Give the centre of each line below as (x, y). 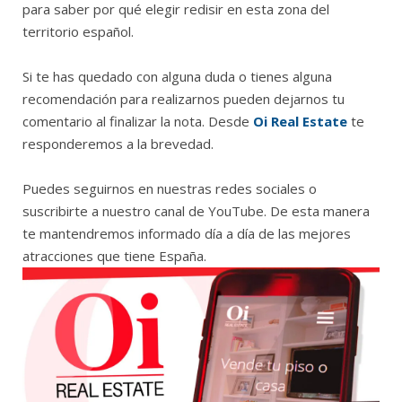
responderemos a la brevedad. (118, 143)
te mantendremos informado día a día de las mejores (187, 233)
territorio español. (78, 31)
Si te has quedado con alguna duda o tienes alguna (177, 76)
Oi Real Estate (300, 121)
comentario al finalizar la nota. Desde (138, 121)
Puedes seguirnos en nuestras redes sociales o (170, 188)
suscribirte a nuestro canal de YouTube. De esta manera (196, 210)
